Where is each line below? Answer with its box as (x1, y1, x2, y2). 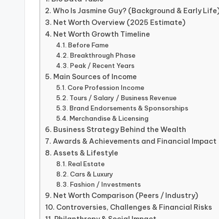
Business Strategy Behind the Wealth (53, 125, 186, 134)
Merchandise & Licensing (69, 114, 149, 122)
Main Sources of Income (53, 72, 137, 81)
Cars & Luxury (70, 170, 114, 178)
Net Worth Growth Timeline (53, 30, 150, 39)
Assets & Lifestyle (53, 149, 118, 157)
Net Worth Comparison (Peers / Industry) (53, 191, 198, 200)
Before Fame (68, 41, 109, 49)
